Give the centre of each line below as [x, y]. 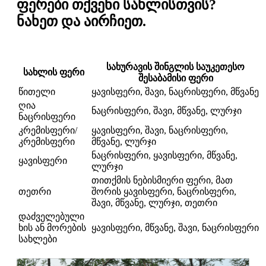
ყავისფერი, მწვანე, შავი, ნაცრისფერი [175, 227]
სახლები [38, 239]
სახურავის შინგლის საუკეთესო [175, 66]
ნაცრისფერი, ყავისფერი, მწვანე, [164, 155]
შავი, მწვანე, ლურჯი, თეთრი [154, 202]
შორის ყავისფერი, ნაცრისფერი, [164, 191]
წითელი [37, 91]
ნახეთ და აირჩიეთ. [81, 21]
